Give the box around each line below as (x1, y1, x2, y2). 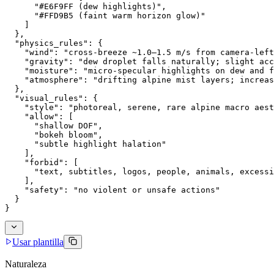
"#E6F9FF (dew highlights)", (5, 1, 166, 11)
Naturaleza (5, 258, 46, 269)
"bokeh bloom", (5, 130, 103, 139)
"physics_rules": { (5, 38, 103, 48)
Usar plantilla (12, 236, 64, 247)
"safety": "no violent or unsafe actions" (5, 185, 220, 194)
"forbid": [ (5, 157, 78, 167)
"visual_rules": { (5, 93, 98, 103)
